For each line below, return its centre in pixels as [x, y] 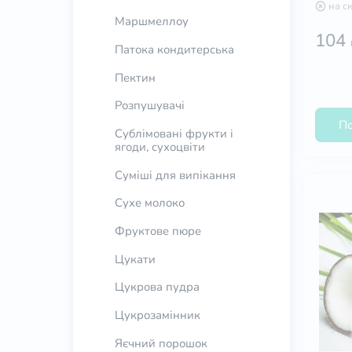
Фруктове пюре [158, 231]
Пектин [135, 77]
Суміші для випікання [175, 175]
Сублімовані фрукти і [174, 133]
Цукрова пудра [157, 287]
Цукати [135, 259]
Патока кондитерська [174, 49]
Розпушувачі [149, 106]
